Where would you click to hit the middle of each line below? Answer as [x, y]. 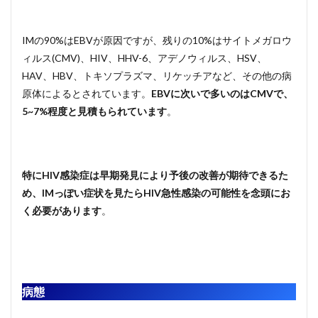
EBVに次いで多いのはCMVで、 [222, 93]
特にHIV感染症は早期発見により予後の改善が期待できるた [155, 175]
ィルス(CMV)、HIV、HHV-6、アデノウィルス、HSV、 [144, 58]
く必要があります [62, 210]
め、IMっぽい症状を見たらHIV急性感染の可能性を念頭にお [156, 193]
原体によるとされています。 [87, 93]
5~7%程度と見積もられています [94, 111]
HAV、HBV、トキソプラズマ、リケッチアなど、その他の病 [157, 76]
